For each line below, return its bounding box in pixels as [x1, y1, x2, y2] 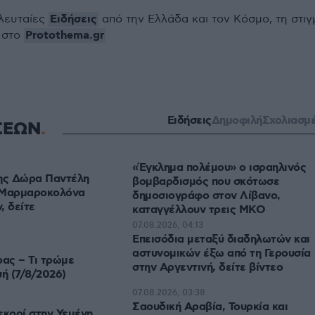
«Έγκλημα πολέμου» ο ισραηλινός [132, 160, 306, 175]
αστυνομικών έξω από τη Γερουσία [132, 246, 311, 261]
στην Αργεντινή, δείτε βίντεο [132, 260, 283, 275]
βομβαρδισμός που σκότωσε [132, 174, 279, 189]
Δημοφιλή [211, 113, 262, 128]
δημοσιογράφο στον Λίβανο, [132, 188, 281, 203]
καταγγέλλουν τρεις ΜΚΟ [132, 202, 265, 217]
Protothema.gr [25, 28, 104, 43]
